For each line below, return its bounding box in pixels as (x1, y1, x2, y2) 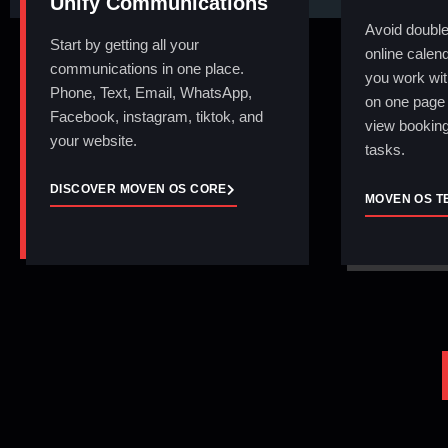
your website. (50, 131, 137, 149)
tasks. (365, 141, 405, 159)
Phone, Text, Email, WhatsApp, (50, 83, 252, 101)
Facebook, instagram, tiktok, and (50, 107, 263, 125)
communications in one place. (50, 59, 244, 77)
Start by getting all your (50, 35, 199, 53)
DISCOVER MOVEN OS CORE (50, 182, 227, 197)
